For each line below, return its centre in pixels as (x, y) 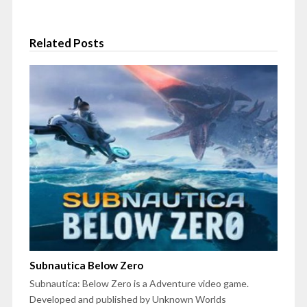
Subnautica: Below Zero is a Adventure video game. (139, 284)
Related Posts (66, 42)
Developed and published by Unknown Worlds (127, 299)
